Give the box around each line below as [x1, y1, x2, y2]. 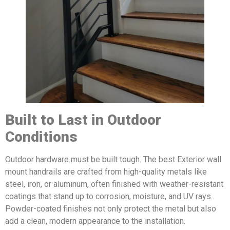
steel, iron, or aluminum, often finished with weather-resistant [5, 179, 223, 189]
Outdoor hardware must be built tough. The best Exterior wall [5, 154, 221, 164]
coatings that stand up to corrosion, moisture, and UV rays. [5, 191, 213, 201]
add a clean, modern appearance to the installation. [5, 216, 185, 226]
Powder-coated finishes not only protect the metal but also [5, 203, 216, 214]
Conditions [5, 128, 78, 145]
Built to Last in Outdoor [5, 111, 161, 128]
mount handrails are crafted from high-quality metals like [5, 166, 207, 177]
